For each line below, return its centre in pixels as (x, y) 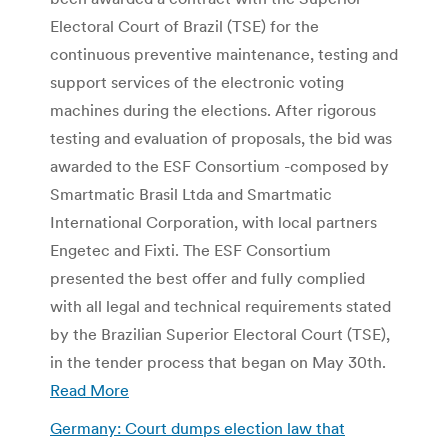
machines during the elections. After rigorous (213, 109)
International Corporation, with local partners (213, 221)
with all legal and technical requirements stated (220, 305)
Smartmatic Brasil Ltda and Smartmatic (191, 193)
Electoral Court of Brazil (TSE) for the (184, 25)
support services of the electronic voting (197, 81)
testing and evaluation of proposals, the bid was (221, 137)
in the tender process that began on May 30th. (218, 361)
